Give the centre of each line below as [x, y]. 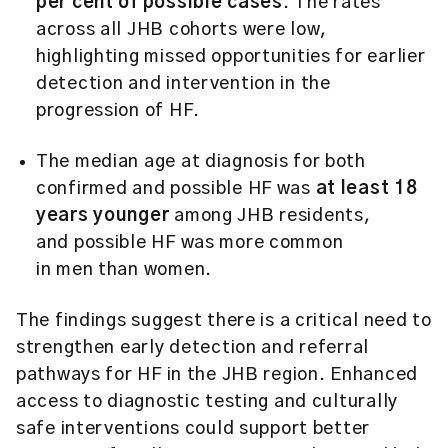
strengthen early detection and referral [193, 348]
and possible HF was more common [190, 243]
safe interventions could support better [193, 429]
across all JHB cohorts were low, [182, 30]
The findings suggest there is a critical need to [224, 321]
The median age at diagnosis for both [201, 162]
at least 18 [366, 189]
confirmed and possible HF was [176, 189]
